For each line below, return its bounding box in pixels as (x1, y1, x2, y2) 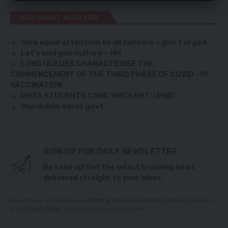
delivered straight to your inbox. (43, 173, 163, 182)
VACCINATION (10, 80, 62, 90)
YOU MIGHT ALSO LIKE (20, 12, 99, 22)
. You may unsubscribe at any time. (60, 205, 147, 212)
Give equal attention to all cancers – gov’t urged (21, 38, 207, 47)
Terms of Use (89, 196, 122, 203)
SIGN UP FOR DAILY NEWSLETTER (43, 146, 177, 156)
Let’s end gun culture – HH (21, 48, 122, 58)
